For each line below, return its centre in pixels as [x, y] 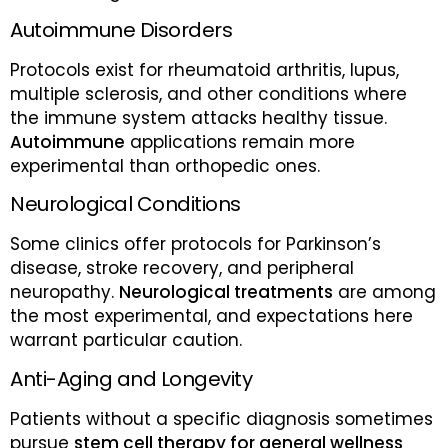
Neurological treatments [226, 292]
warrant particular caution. [126, 340]
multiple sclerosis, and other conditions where [208, 93]
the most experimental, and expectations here [211, 316]
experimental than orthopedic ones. [165, 165]
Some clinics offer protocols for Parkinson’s [195, 244]
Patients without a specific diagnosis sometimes [221, 418]
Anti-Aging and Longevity [131, 378]
